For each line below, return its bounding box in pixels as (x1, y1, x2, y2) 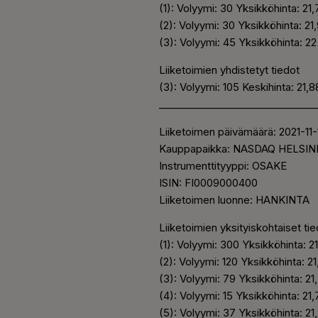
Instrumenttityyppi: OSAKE (159, 159, 287, 173)
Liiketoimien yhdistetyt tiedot (159, 63, 300, 77)
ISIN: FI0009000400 (159, 176, 258, 190)
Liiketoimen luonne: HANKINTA (159, 193, 309, 207)
